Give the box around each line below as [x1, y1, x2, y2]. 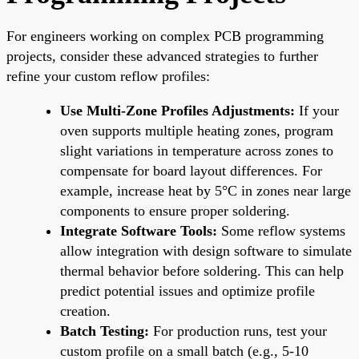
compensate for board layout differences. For [60, 162, 322, 179]
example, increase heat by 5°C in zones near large [60, 182, 351, 199]
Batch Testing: [60, 322, 149, 339]
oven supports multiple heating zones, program [60, 122, 333, 139]
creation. [60, 302, 111, 319]
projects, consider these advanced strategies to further [6, 47, 318, 64]
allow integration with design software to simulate [60, 242, 352, 259]
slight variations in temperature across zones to [60, 142, 333, 159]
